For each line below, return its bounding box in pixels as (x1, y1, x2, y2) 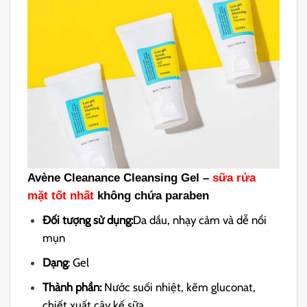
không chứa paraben (94, 189, 210, 203)
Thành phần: (42, 280, 105, 294)
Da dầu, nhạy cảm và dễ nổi (133, 212, 267, 227)
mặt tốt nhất (27, 189, 95, 203)
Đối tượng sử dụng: (42, 212, 134, 227)
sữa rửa (212, 171, 256, 185)
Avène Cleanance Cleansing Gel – (27, 171, 213, 185)
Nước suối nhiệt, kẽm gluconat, (104, 280, 256, 294)
